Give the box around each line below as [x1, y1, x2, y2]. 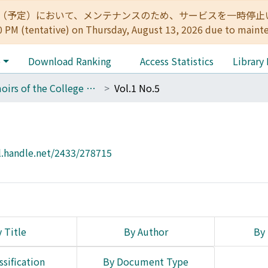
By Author [123, 224, 168, 239]
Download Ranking [28, 54, 111, 68]
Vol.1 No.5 [114, 81, 160, 95]
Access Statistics [139, 54, 214, 68]
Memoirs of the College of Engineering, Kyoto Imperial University [86, 81, 96, 95]
